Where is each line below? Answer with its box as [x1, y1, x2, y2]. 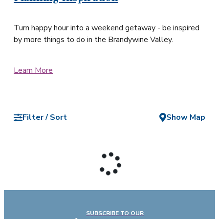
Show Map [166, 112, 205, 123]
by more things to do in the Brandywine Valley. [14, 34, 173, 45]
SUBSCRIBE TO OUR [86, 209, 144, 217]
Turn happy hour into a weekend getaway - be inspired [14, 22, 199, 34]
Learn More [14, 65, 53, 76]
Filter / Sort [22, 112, 67, 123]
